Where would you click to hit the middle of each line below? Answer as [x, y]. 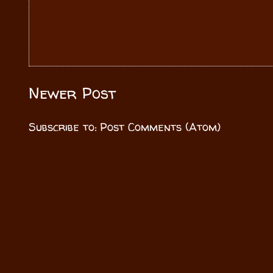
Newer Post [72, 93]
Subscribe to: [64, 127]
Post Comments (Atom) [160, 127]
